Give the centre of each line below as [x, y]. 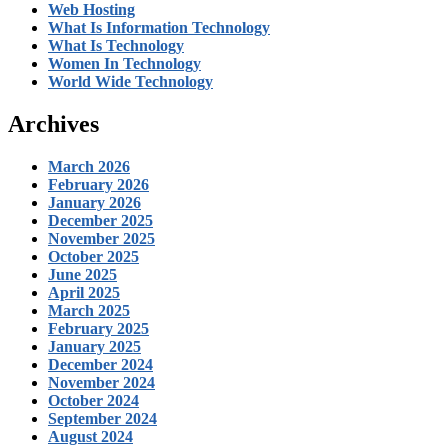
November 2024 [101, 382]
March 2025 [89, 310]
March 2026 [89, 166]
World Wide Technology [130, 81]
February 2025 [98, 328]
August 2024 [90, 436]
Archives [53, 123]
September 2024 [102, 418]
